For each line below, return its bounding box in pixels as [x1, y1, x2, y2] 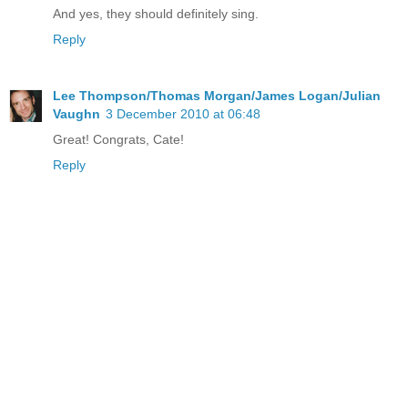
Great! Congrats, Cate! [53, 132, 184, 148]
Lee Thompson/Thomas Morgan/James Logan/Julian [53, 88, 381, 104]
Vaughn [53, 107, 100, 122]
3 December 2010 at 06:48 [106, 107, 260, 122]
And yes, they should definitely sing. [53, 6, 259, 22]
